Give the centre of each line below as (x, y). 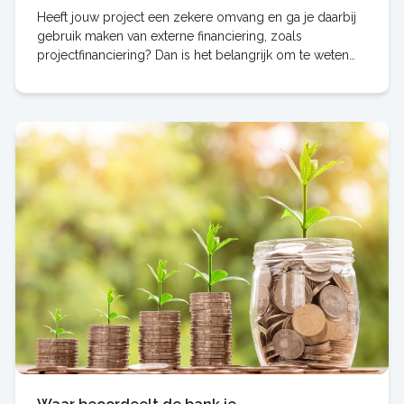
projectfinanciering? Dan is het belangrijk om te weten (193, 55)
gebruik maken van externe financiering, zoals (169, 36)
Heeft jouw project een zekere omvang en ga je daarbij (196, 17)
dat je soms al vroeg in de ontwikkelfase (153, 73)
